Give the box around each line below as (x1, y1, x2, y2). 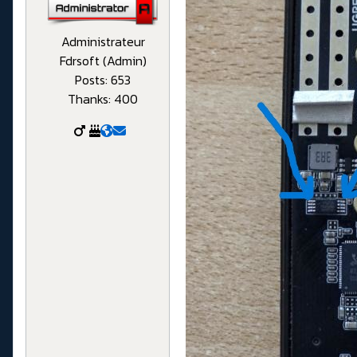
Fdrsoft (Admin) (59, 51, 147, 71)
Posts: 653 (75, 70, 131, 90)
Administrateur (61, 32, 145, 52)
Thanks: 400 (68, 89, 138, 109)
